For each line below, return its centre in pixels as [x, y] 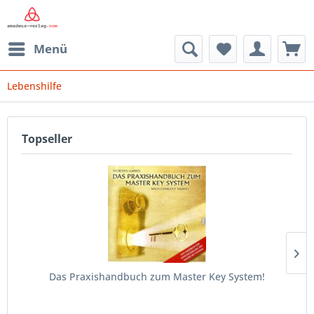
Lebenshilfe [34, 86]
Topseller [47, 139]
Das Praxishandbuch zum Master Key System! [157, 277]
